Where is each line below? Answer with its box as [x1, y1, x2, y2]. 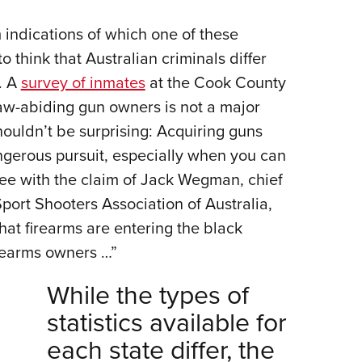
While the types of [47, 276, 250, 313]
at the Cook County [145, 70, 286, 95]
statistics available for [47, 303, 288, 340]
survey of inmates [20, 70, 145, 95]
